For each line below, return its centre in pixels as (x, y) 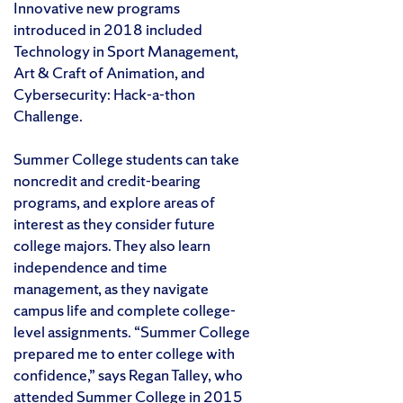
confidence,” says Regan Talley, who (128, 375)
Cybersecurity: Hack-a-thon (104, 94)
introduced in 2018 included (108, 30)
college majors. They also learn (112, 246)
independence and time (90, 267)
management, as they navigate (111, 289)
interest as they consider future (114, 224)
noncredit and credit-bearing (107, 181)
